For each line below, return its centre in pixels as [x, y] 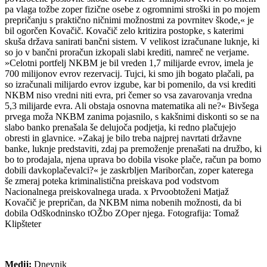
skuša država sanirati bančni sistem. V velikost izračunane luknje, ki [132, 41]
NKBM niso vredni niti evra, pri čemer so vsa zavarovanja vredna [128, 95]
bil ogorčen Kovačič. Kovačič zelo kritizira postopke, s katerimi [124, 30]
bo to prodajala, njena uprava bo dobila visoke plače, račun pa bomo [133, 159]
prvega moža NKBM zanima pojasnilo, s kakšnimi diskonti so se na [132, 116]
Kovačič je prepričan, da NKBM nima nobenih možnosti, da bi [123, 202]
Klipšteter [23, 223]
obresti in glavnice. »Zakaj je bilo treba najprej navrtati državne [123, 138]
